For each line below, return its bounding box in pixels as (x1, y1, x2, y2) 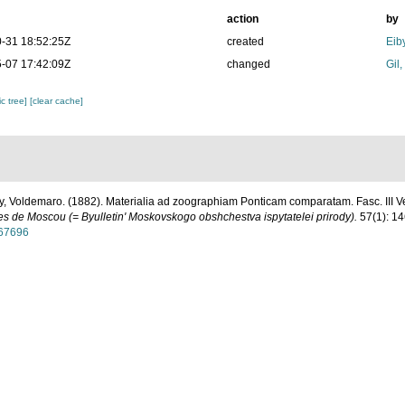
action (226, 13, 259, 26)
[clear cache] (30, 96, 84, 107)
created (226, 35, 264, 49)
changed (226, 58, 270, 71)
